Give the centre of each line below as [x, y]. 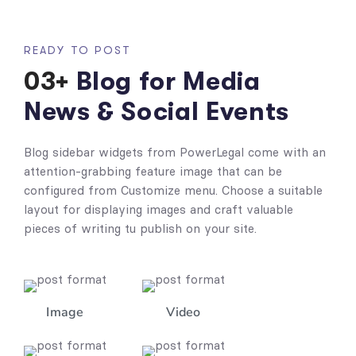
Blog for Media [164, 81]
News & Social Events [157, 111]
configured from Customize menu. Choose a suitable [173, 190]
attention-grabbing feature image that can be [153, 171]
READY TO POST [78, 50]
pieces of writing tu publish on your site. [140, 228]
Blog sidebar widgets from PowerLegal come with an [175, 152]
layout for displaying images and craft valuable [159, 209]
